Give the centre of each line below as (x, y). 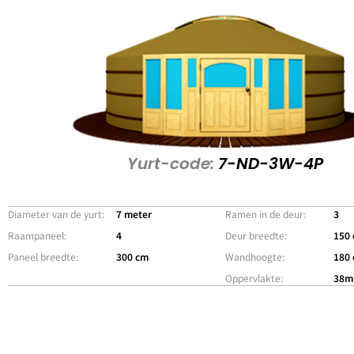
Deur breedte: (256, 235)
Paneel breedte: (43, 256)
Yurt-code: (170, 163)
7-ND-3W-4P (268, 163)
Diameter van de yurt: (56, 213)
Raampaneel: (37, 235)
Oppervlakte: (254, 277)
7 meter (134, 213)
